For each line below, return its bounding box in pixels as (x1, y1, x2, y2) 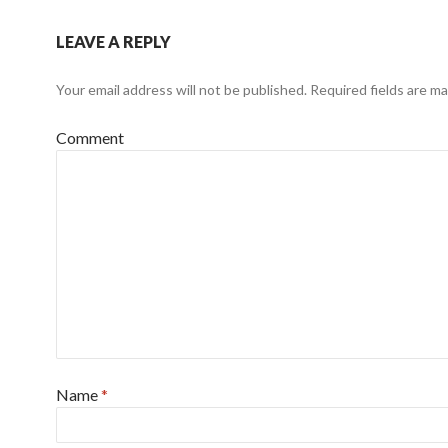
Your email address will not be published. (56, 81, 307, 98)
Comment (56, 128, 124, 147)
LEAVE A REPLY (56, 32, 171, 51)
